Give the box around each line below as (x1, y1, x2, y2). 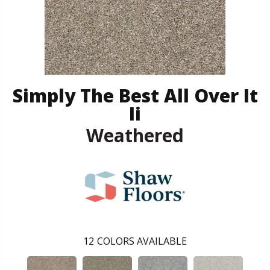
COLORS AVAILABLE (97, 234, 187, 248)
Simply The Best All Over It (12, 83, 258, 108)
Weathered (86, 122, 184, 148)
